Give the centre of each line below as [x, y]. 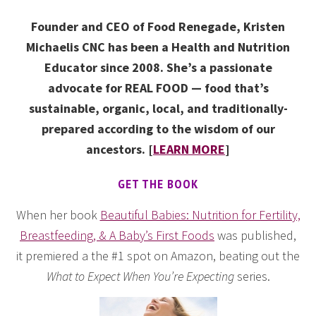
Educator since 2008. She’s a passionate [158, 67]
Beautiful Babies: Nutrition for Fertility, [200, 214]
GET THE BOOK [158, 183]
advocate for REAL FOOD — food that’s [158, 87]
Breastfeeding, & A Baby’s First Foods [117, 235]
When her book [58, 214]
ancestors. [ [120, 149]
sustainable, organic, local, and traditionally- [158, 108]
